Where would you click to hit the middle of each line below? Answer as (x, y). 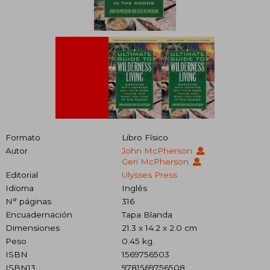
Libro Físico (145, 138)
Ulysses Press (149, 175)
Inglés (134, 188)
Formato (23, 138)
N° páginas (28, 202)
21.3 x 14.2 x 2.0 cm (159, 228)
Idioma (20, 188)
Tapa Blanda (147, 215)
